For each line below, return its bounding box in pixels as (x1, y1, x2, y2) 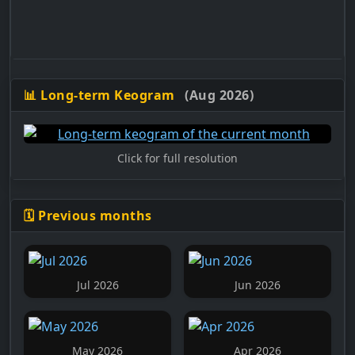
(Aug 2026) (185, 86, 254, 104)
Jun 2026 (235, 277, 281, 292)
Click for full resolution (117, 150, 238, 166)
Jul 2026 (76, 277, 119, 292)
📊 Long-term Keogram (24, 86, 178, 104)
